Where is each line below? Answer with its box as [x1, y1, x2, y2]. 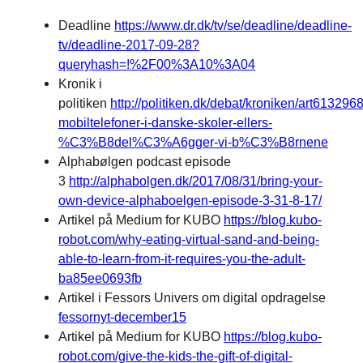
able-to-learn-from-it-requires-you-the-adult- [58, 250, 305, 266]
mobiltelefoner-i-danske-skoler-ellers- [58, 114, 272, 130]
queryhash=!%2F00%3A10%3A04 [58, 56, 255, 71]
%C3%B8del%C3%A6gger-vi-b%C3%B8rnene [58, 134, 328, 149]
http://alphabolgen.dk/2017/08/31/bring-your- [69, 173, 322, 188]
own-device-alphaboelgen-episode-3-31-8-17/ [58, 192, 322, 207]
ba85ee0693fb [58, 270, 142, 285]
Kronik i [58, 75, 102, 91]
